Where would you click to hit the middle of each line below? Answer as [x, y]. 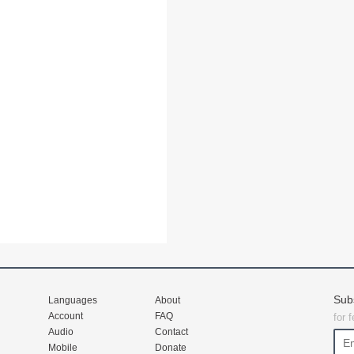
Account [66, 316]
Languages [73, 300]
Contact [171, 332]
